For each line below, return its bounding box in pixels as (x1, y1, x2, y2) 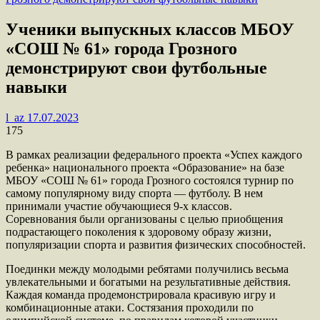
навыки (6, 77, 67, 96)
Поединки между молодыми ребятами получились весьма (6, 262, 289, 275)
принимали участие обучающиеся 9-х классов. (6, 199, 232, 212)
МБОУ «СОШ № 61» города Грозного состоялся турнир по (6, 174, 294, 186)
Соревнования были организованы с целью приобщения (6, 212, 283, 225)
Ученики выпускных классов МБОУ (6, 19, 294, 39)
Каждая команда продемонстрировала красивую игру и (6, 288, 276, 301)
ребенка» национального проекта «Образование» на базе (6, 161, 284, 174)
